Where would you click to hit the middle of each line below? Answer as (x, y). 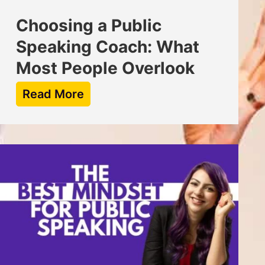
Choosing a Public (88, 25)
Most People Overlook (105, 68)
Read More (53, 94)
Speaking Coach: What (107, 46)
